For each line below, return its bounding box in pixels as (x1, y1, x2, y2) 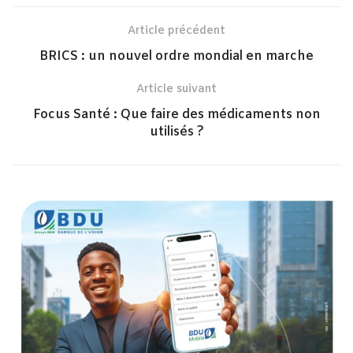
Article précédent (128, 24, 225, 39)
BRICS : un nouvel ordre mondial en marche (39, 48, 314, 65)
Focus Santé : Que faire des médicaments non (32, 106, 321, 124)
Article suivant (136, 82, 217, 98)
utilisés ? (149, 124, 204, 141)
